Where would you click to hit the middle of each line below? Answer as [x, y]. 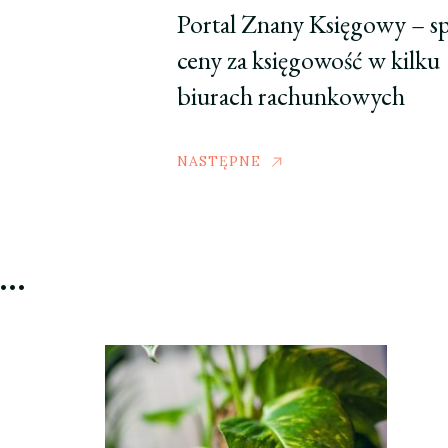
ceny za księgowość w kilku [308, 59]
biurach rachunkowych [290, 95]
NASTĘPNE [219, 160]
